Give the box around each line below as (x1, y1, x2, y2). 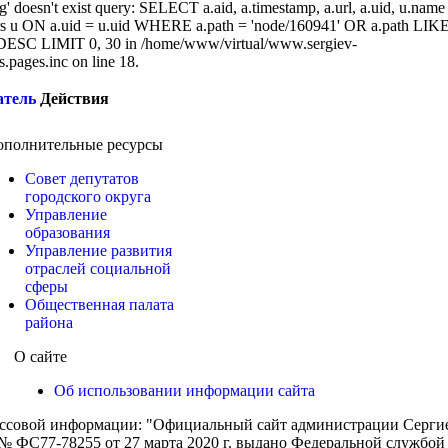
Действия (40, 90, 109, 107)
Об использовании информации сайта (54, 382, 315, 399)
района (25, 314, 73, 331)
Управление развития (25, 242, 172, 259)
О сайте (14, 348, 67, 365)
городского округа (25, 188, 151, 205)
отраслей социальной (25, 260, 171, 277)
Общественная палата (25, 296, 174, 313)
